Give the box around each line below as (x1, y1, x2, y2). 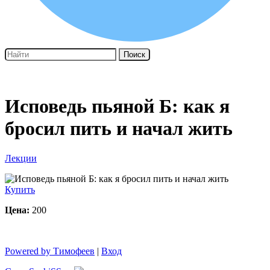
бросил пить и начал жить (5, 118, 233, 140)
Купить (5, 184, 35, 195)
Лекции (5, 152, 37, 163)
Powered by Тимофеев (5, 245, 95, 256)
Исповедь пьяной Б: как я (5, 95, 230, 118)
